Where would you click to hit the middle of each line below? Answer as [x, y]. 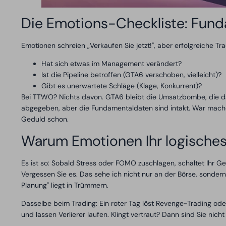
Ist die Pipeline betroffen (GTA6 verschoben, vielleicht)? [131, 75]
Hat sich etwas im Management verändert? [111, 64]
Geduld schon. [45, 119]
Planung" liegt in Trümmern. [65, 185]
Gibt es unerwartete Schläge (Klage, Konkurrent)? [122, 86]
